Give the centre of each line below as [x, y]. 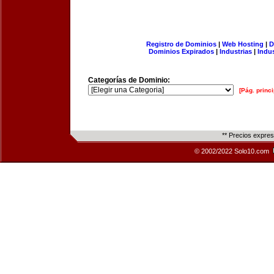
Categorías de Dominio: [129, 80]
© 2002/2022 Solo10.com [233, 151]
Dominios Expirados [181, 51]
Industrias [236, 51]
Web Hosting [243, 44]
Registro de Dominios [181, 44]
